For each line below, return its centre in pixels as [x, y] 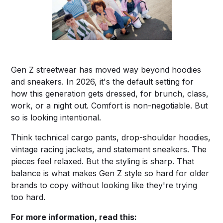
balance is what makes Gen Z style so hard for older [110, 173]
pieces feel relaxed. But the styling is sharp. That [103, 161]
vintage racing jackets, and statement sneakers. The [109, 149]
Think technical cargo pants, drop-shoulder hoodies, [111, 137]
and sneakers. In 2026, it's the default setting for [103, 81]
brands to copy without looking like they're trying [104, 185]
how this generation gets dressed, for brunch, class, [110, 93]
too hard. [28, 197]
